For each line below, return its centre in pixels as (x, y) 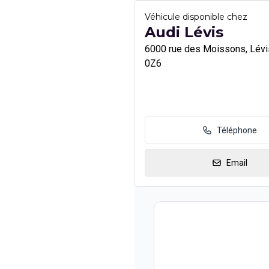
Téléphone (237, 130)
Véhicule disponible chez (196, 17)
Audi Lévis (184, 32)
